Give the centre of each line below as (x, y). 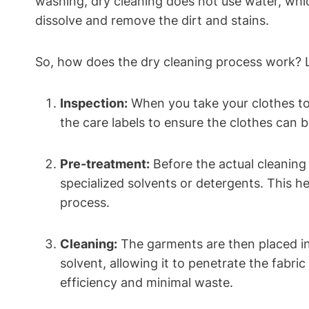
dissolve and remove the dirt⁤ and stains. (152, 21)
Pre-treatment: (105, 164)
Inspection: (94, 103)
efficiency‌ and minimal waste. (147, 283)
